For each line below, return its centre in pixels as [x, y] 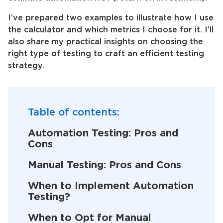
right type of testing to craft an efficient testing [106, 54]
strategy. [26, 66]
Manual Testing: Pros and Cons [105, 165]
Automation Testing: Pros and [103, 133]
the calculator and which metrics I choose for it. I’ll [111, 30]
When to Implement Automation [111, 186]
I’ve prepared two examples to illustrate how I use [111, 18]
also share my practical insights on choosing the [106, 42]
